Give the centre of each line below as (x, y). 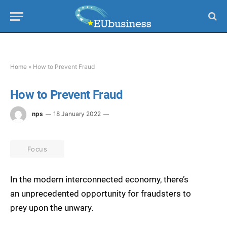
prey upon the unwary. (52, 208)
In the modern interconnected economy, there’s (99, 180)
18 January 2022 (77, 114)
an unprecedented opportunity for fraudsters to (101, 194)
